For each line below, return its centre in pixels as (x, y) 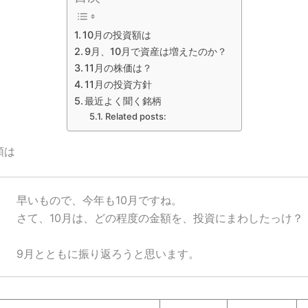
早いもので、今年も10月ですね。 (99, 200)
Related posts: (135, 117)
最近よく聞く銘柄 (123, 101)
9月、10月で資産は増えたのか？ (156, 52)
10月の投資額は (117, 35)
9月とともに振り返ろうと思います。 (108, 253)
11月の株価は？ (123, 68)
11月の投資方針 (119, 85)
